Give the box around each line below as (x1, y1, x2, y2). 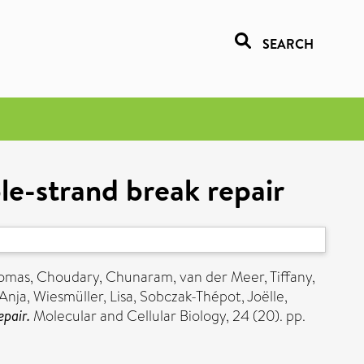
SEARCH (262, 35, 314, 53)
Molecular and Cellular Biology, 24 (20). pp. (30, 305, 305, 327)
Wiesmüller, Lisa (33, 286, 133, 307)
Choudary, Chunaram (37, 266, 173, 288)
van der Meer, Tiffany (180, 266, 312, 288)
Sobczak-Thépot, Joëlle (140, 286, 284, 307)
